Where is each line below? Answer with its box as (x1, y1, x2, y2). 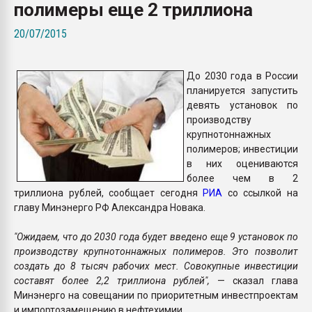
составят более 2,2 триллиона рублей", (14, 274, 217, 286)
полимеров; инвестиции (187, 143, 298, 155)
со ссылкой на (222, 187, 299, 198)
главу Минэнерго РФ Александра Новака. (14, 201, 205, 213)
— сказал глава (217, 274, 298, 286)
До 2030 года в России (187, 70, 298, 81)
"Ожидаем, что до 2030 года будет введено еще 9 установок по (14, 231, 298, 242)
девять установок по (187, 99, 298, 111)
